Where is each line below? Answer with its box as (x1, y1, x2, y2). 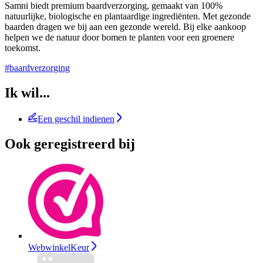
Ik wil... (5, 85, 50, 100)
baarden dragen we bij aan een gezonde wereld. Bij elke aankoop (5, 21, 246, 32)
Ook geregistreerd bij (5, 136, 135, 151)
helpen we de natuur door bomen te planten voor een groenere (5, 32, 234, 42)
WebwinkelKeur (28, 242, 89, 252)
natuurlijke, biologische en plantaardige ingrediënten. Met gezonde (5, 11, 251, 21)
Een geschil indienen (38, 113, 114, 124)
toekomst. (5, 42, 41, 53)
